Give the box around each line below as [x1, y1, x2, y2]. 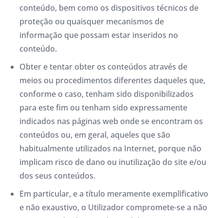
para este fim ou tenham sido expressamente [19, 102, 187, 113]
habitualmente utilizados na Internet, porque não [19, 143, 201, 154]
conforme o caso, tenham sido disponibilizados [19, 89, 194, 100]
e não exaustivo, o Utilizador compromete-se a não [19, 201, 207, 213]
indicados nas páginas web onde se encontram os [19, 116, 203, 127]
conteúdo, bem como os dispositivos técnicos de [19, 2, 199, 14]
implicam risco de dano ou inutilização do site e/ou [19, 157, 206, 168]
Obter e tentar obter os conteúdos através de [19, 61, 187, 73]
